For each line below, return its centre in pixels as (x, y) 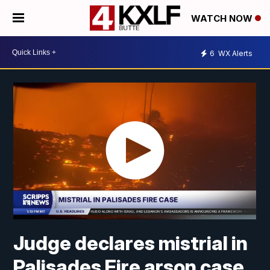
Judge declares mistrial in (131, 243)
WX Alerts (234, 53)
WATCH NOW (223, 19)
